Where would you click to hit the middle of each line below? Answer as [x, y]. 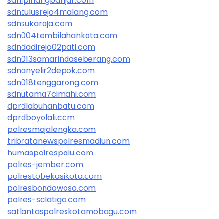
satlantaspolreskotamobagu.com [72, 211]
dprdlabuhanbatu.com [51, 106]
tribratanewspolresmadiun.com [68, 141]
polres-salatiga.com [46, 199]
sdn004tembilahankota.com [62, 35]
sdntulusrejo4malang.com [57, 12]
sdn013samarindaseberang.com [69, 59]
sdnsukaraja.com [40, 23]
